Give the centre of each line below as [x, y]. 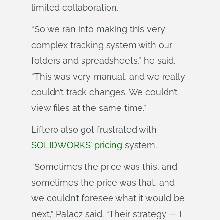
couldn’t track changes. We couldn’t [105, 92]
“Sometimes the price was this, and [104, 167]
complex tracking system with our [102, 45]
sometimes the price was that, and [103, 182]
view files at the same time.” [89, 108]
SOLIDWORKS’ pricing [77, 145]
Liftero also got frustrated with [94, 129]
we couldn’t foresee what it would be [108, 198]
